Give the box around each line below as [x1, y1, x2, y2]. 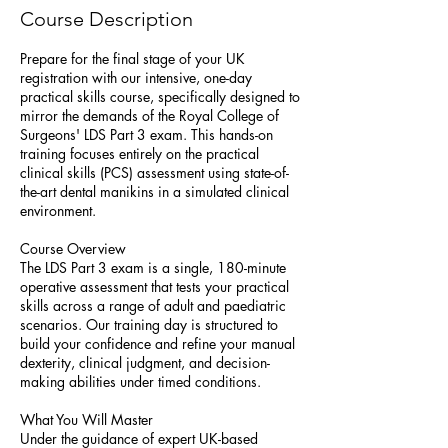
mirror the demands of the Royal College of [20, 106, 279, 125]
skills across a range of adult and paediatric [20, 296, 286, 315]
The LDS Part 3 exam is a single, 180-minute [20, 258, 286, 277]
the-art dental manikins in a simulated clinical [20, 182, 289, 201]
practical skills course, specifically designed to [20, 87, 300, 106]
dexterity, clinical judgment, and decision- [20, 353, 270, 372]
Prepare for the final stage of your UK [20, 49, 245, 68]
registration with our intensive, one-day [20, 68, 252, 87]
